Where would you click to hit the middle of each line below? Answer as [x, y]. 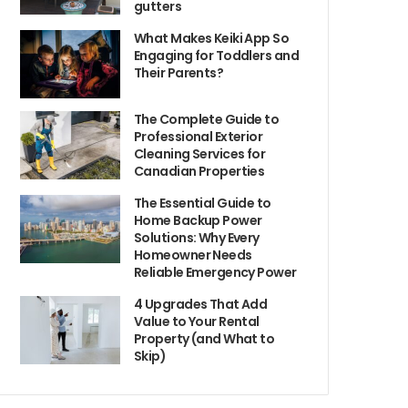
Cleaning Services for [200, 154]
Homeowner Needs [193, 255]
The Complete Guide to [207, 119]
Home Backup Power [198, 220]
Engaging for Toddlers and [217, 56]
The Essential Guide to [203, 203]
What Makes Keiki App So [212, 38]
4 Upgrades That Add [201, 304]
